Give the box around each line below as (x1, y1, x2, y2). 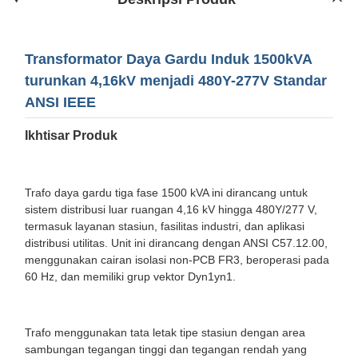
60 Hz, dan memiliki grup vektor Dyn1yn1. (25, 269, 236, 283)
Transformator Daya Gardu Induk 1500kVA (25, 50, 312, 67)
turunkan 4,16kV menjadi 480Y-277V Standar (25, 72, 327, 89)
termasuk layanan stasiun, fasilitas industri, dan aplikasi (25, 219, 304, 233)
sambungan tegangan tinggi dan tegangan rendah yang (25, 342, 307, 356)
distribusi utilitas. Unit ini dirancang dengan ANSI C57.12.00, (25, 236, 328, 249)
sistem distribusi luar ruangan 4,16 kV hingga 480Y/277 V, (25, 202, 317, 216)
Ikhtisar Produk (25, 128, 117, 142)
